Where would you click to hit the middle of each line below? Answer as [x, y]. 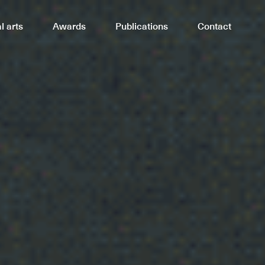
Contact [131, 25]
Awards [21, 25]
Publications [76, 25]
